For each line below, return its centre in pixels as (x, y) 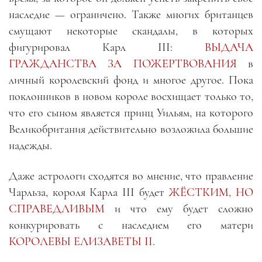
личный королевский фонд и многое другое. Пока (131, 80)
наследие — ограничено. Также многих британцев (131, 14)
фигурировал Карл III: (107, 47)
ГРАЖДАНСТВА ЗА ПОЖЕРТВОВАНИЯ (123, 63)
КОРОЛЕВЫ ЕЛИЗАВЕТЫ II (81, 241)
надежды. (30, 145)
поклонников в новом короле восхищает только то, (131, 96)
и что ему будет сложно (179, 208)
